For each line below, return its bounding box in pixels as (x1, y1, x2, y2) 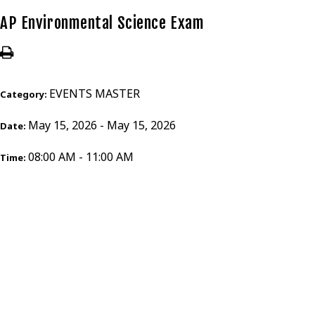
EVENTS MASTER (49, 86, 140, 101)
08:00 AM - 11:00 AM (28, 149, 134, 165)
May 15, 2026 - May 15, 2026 (28, 117, 176, 133)
